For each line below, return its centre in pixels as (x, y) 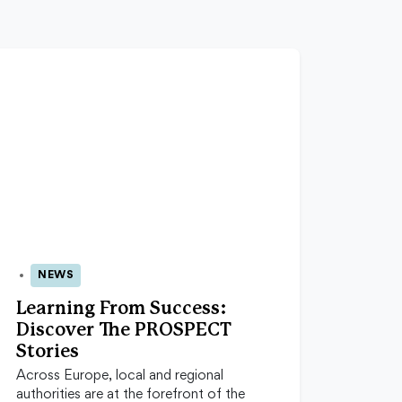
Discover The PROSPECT (124, 331)
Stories (48, 352)
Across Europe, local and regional (120, 376)
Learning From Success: (122, 309)
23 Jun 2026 (47, 283)
